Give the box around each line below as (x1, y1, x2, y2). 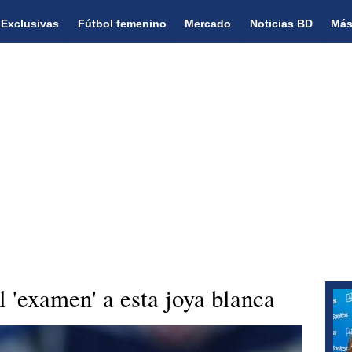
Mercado (185, 16, 232, 30)
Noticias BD (249, 16, 313, 30)
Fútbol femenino (77, 16, 167, 30)
